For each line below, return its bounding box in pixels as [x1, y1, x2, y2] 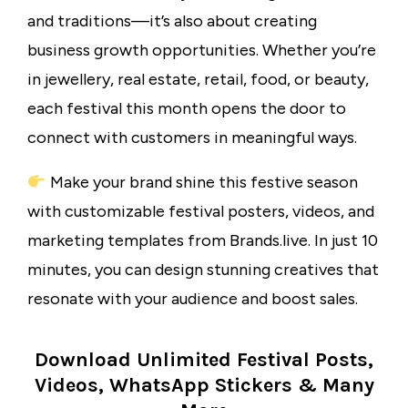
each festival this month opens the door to [27, 98, 346, 119]
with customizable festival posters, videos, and [27, 201, 374, 222]
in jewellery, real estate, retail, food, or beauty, [27, 69, 369, 90]
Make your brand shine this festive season [46, 172, 358, 193]
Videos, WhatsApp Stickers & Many [34, 373, 374, 398]
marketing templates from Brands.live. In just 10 [27, 230, 378, 251]
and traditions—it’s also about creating [27, 11, 317, 32]
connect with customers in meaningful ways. [27, 127, 357, 148]
